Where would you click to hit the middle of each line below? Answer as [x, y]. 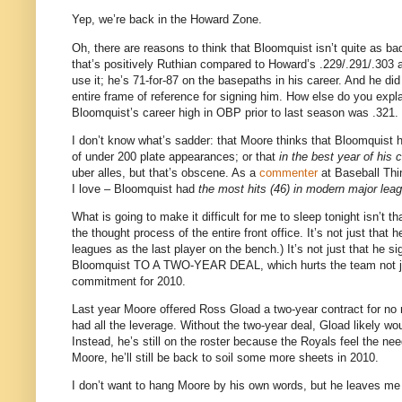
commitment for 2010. [129, 281]
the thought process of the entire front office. [188, 232]
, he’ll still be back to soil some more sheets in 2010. [241, 358]
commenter [288, 172]
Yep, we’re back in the [131, 20]
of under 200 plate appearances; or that [175, 156]
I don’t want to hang [125, 386]
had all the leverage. [124, 326]
